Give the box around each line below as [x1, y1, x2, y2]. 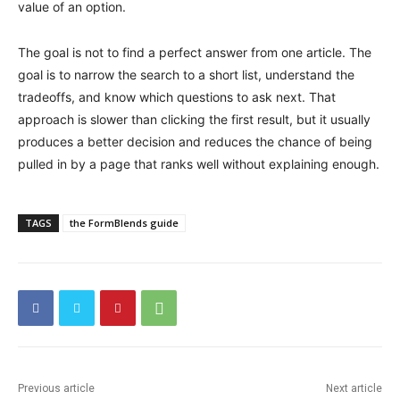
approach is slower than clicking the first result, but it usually [18, 112, 371, 127]
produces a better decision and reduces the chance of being [18, 134, 372, 149]
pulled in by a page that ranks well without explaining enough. [18, 156, 379, 171]
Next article [325, 382, 382, 395]
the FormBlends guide [70, 216, 179, 229]
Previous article [18, 382, 95, 395]
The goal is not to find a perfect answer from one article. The [18, 45, 371, 60]
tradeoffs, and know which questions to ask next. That [18, 89, 336, 104]
